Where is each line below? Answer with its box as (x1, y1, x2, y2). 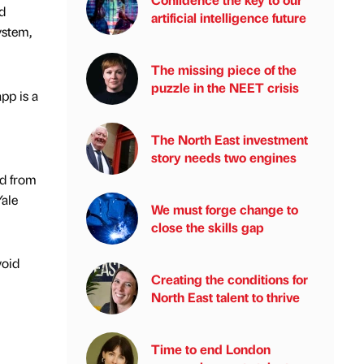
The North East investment (151, 131, 308, 148)
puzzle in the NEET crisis (151, 79, 299, 96)
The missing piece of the (151, 61, 297, 78)
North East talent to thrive (151, 288, 300, 305)
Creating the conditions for (151, 271, 308, 288)
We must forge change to (151, 201, 298, 218)
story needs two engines (151, 149, 297, 166)
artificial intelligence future (151, 9, 306, 26)
